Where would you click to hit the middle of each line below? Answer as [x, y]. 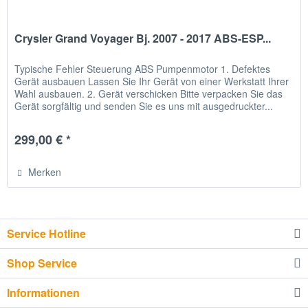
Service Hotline [46, 233]
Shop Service [42, 263]
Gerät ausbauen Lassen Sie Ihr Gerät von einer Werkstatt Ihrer [152, 81]
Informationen [43, 292]
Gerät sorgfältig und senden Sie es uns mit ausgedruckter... [144, 106]
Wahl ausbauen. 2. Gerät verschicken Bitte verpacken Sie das [149, 94]
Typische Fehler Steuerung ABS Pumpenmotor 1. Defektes [143, 69]
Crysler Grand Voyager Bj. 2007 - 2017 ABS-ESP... [143, 38]
